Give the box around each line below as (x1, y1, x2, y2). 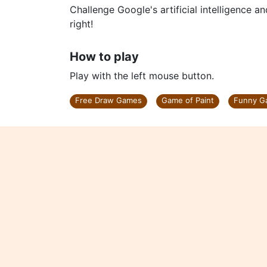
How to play (70, 49, 139, 64)
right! (70, 18, 93, 30)
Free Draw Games (75, 95, 142, 105)
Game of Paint (162, 95, 214, 105)
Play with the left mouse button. (70, 70, 214, 82)
